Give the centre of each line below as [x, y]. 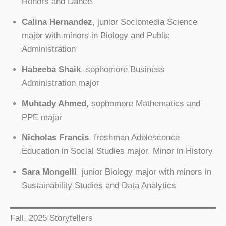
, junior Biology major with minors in [144, 172]
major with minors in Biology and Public [96, 35]
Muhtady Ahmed [54, 103]
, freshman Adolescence [134, 138]
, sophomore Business [123, 70]
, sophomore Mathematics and [143, 103]
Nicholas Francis [55, 138]
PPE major [42, 117]
